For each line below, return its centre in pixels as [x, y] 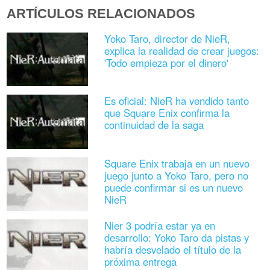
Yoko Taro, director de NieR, [167, 39]
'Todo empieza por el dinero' [166, 63]
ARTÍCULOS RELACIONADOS [101, 14]
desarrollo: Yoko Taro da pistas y [176, 237]
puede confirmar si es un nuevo [173, 187]
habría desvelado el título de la [172, 249]
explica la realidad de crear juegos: [181, 51]
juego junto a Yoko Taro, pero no [176, 175]
